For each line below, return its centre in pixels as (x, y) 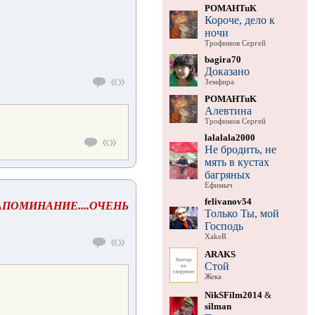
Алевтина (228, 110)
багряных (227, 174)
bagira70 (223, 59)
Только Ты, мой (242, 213)
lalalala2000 (230, 137)
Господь (224, 226)
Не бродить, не (240, 149)
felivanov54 (228, 201)
